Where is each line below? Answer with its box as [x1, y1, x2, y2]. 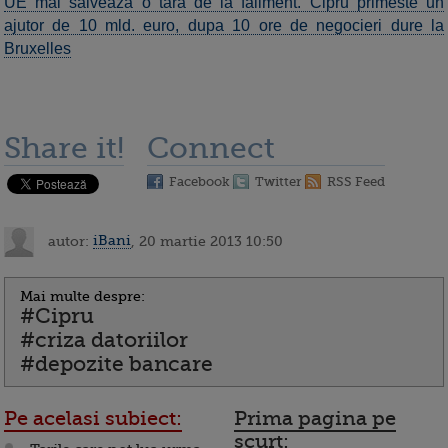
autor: [44, 232, 93, 249]
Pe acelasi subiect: [4, 406, 182, 430]
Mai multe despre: [20, 287, 145, 304]
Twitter [255, 173, 302, 189]
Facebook [169, 173, 230, 189]
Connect [147, 130, 275, 165]
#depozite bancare [20, 351, 213, 376]
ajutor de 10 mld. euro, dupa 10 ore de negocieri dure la [4, 16, 444, 34]
